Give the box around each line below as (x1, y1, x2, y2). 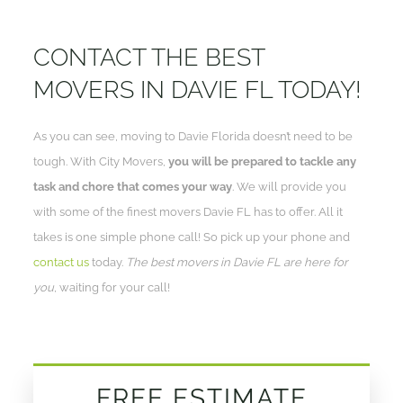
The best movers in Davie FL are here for (126, 255, 349, 269)
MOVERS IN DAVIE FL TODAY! (33, 75, 363, 103)
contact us (33, 255, 90, 269)
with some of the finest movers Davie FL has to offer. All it (33, 204, 344, 219)
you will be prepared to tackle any (166, 154, 357, 168)
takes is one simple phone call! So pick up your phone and (33, 229, 351, 244)
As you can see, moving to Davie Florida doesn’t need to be (33, 129, 354, 143)
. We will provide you (232, 179, 347, 193)
